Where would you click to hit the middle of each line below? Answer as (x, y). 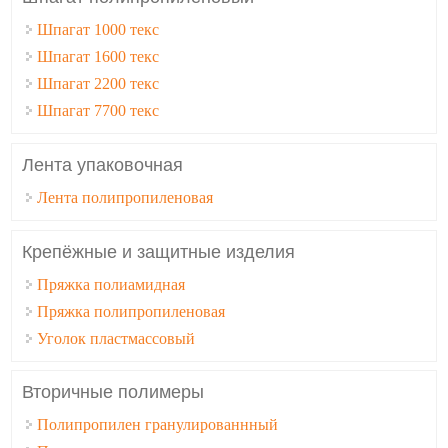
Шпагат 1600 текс (98, 57)
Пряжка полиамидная (111, 284)
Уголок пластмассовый (116, 338)
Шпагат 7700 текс (98, 111)
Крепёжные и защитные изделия (159, 251)
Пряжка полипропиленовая (131, 311)
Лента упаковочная (103, 164)
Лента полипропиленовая (125, 197)
